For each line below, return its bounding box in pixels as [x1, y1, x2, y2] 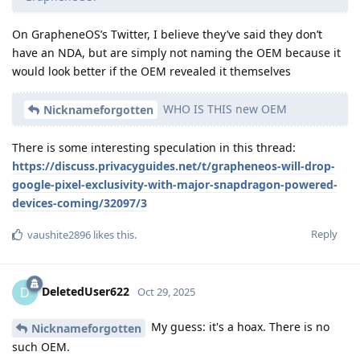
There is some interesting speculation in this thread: [12, 140, 296, 156]
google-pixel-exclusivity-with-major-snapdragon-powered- [12, 177, 337, 193]
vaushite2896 [27, 227, 91, 243]
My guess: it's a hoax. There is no [148, 319, 329, 335]
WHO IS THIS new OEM [160, 100, 287, 117]
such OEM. [12, 339, 70, 355]
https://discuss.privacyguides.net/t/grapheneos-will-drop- [12, 158, 335, 174]
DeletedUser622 [42, 284, 129, 300]
